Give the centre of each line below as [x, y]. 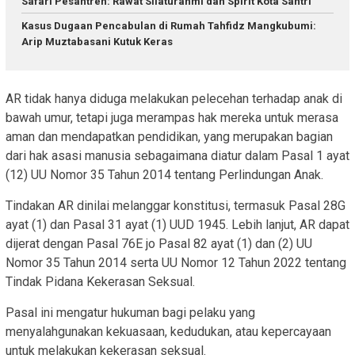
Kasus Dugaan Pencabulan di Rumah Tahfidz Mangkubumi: [169, 26]
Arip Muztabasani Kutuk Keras [97, 42]
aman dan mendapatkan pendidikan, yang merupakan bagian [169, 136]
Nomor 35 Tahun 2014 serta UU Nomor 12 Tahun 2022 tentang [176, 262]
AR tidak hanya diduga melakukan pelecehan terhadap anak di [174, 98]
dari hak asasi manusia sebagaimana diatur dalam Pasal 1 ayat [177, 155]
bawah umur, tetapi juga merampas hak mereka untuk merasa [172, 117]
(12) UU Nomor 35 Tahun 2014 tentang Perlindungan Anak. [164, 174]
